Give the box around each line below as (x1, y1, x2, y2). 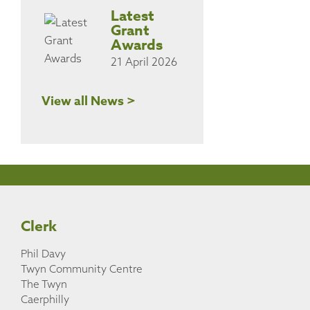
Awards (111, 35, 163, 56)
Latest (111, 6, 154, 27)
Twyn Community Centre (21, 262, 143, 275)
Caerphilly (21, 292, 69, 306)
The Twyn (21, 277, 67, 291)
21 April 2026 (111, 55, 177, 69)
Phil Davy (21, 246, 66, 260)
